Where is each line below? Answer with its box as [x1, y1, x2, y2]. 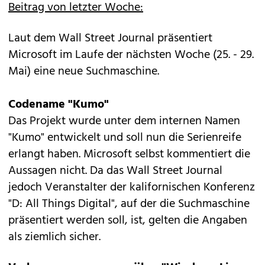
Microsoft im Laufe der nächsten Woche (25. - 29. [8, 46, 254, 64]
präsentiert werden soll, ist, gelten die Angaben [8, 211, 247, 230]
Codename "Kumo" [8, 95, 109, 114]
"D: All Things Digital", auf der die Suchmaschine [8, 195, 250, 214]
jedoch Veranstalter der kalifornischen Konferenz [8, 178, 255, 197]
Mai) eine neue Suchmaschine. [8, 62, 159, 81]
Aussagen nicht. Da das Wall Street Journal [8, 161, 222, 180]
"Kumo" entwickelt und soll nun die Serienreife [8, 128, 241, 147]
